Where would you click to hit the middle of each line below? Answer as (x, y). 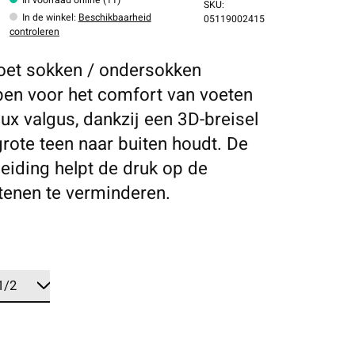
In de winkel (48, 17)
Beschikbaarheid (115, 17)
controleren (35, 31)
